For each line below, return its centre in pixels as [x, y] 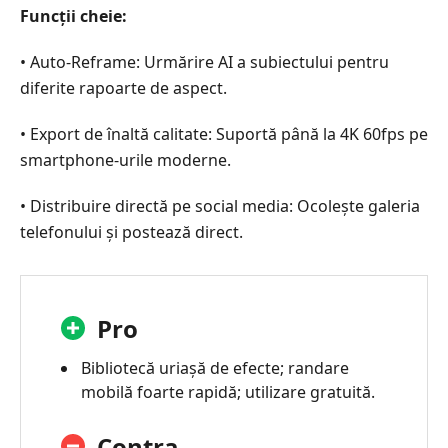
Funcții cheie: [73, 15]
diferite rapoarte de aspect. [123, 87]
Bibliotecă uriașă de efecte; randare [215, 367]
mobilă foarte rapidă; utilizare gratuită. [228, 391]
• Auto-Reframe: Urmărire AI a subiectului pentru [204, 61]
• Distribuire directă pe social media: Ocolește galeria [220, 205]
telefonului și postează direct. [131, 231]
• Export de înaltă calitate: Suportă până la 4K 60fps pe [224, 133]
